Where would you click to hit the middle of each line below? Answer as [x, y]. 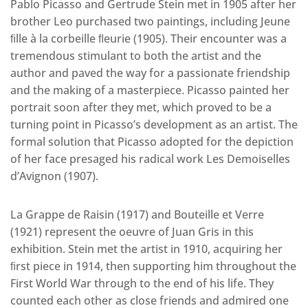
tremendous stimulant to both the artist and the [136, 56]
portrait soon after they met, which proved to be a [141, 107]
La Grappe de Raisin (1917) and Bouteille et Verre [137, 214]
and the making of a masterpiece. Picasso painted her [150, 90]
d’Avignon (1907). [54, 176]
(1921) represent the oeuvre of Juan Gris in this [132, 232]
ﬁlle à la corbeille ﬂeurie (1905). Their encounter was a [148, 38]
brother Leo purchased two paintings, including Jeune [150, 21]
